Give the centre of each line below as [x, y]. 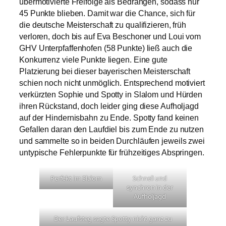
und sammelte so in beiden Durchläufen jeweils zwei [112, 141]
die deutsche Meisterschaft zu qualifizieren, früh [103, 25]
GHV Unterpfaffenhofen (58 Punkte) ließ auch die [106, 48]
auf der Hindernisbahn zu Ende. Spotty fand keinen [109, 118]
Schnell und [150, 178]
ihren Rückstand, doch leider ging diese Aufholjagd [109, 106]
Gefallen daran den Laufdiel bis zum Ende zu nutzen [111, 130]
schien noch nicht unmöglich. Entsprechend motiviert [112, 83]
